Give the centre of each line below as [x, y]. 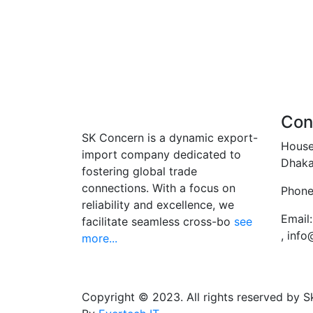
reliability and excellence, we [158, 205]
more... [100, 239]
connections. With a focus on [159, 188]
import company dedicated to [161, 155]
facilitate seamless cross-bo [156, 222]
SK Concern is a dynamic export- [170, 138]
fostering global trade [139, 172]
